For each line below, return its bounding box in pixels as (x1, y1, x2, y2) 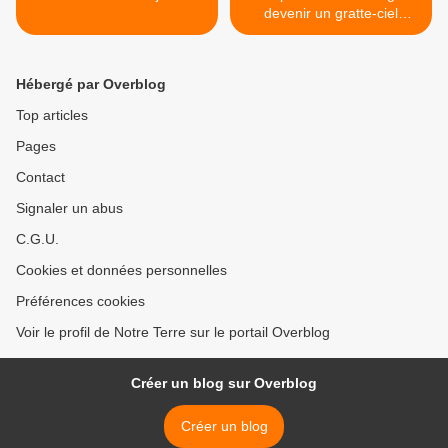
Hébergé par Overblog (16, 76, 166, 93)
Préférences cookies (16, 293, 145, 310)
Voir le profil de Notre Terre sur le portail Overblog (16, 324, 330, 341)
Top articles (16, 107, 88, 124)
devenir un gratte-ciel (264, 5, 398, 22)
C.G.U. (16, 231, 59, 248)
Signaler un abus (16, 200, 123, 217)
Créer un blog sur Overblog (131, 375, 317, 392)
